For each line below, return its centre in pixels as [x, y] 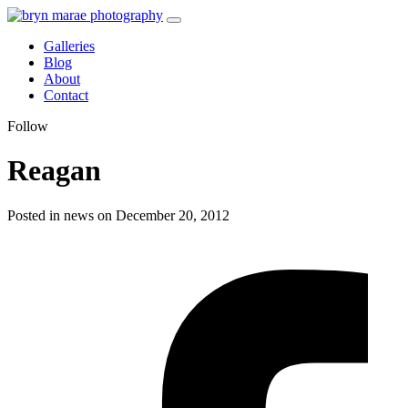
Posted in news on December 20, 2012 [118, 215]
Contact [66, 95]
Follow [28, 126]
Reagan [54, 171]
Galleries [69, 46]
